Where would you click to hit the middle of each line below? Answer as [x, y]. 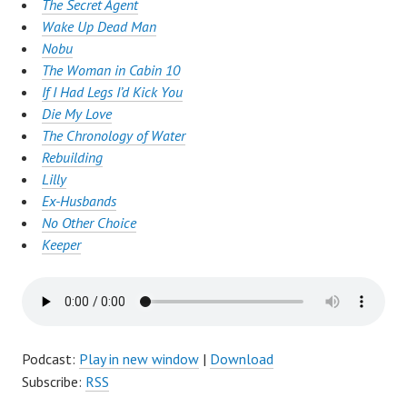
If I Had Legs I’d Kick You [112, 92]
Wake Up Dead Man [99, 27]
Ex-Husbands [79, 201]
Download [242, 359]
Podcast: [50, 359]
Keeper [61, 245]
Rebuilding [72, 158]
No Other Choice [89, 223]
